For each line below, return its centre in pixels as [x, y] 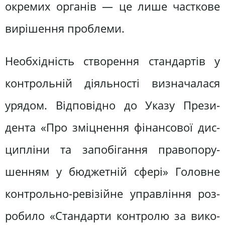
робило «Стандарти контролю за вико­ [113, 216]
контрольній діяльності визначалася [113, 83]
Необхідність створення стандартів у [113, 61]
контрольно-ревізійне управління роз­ [113, 194]
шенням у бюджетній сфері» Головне [113, 172]
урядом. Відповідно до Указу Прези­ [113, 105]
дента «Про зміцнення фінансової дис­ [113, 128]
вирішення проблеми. [65, 28]
